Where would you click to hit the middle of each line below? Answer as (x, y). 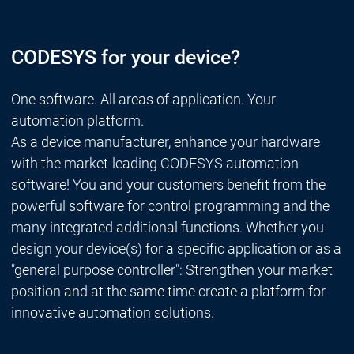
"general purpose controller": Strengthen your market (171, 270)
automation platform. (77, 121)
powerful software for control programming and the (170, 206)
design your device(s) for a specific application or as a (176, 249)
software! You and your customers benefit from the (168, 185)
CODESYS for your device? (125, 58)
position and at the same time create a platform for (168, 292)
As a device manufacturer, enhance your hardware (165, 142)
